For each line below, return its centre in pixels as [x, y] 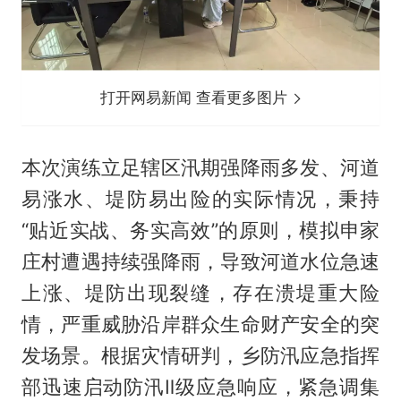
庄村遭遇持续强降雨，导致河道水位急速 [200, 261]
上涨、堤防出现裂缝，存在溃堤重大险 [200, 292]
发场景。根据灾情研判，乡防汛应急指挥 [200, 355]
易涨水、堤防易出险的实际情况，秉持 [200, 198]
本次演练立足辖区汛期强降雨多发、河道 [200, 167]
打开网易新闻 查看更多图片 [196, 97]
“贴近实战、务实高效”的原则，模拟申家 [200, 230]
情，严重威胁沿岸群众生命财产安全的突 [200, 324]
